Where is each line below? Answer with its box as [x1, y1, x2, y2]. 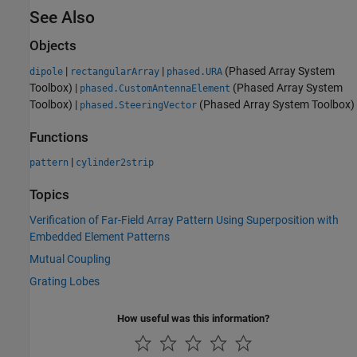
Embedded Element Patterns [29, 229, 170, 243]
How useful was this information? [117, 312, 269, 324]
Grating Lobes [29, 274, 100, 288]
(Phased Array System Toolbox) [197, 97, 355, 111]
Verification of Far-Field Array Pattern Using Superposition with [29, 213, 339, 226]
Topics [29, 187, 69, 203]
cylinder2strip [76, 157, 154, 169]
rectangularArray [70, 65, 159, 77]
